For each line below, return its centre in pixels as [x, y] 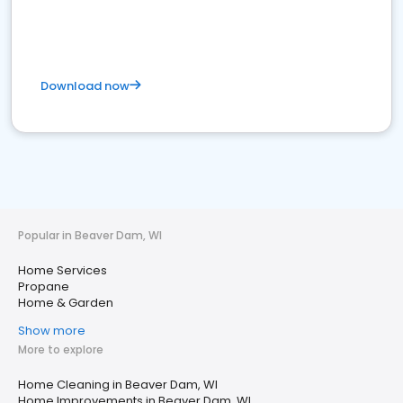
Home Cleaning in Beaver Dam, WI [118, 385]
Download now [85, 86]
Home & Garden [66, 303]
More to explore [61, 349]
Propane [44, 287]
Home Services [63, 270]
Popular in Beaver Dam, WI [90, 235]
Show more [52, 331]
